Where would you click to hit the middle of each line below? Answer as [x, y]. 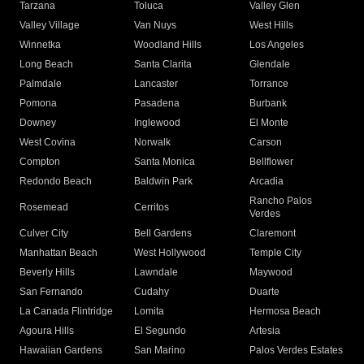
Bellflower [271, 162]
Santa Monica [165, 162]
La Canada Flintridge [66, 312]
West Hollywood [170, 253]
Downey [38, 123]
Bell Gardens [163, 234]
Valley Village [50, 26]
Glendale [269, 65]
